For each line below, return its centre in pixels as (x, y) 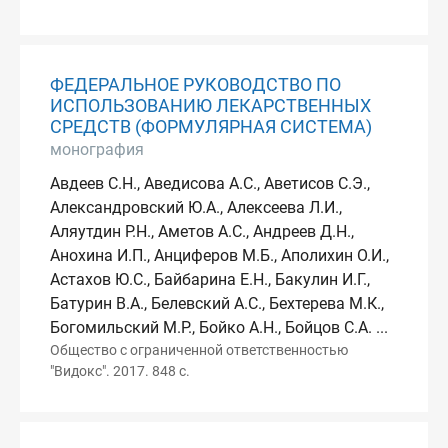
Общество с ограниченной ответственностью (199, 351)
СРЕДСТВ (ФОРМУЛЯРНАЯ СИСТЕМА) (211, 127)
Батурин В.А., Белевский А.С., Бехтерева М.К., (217, 304)
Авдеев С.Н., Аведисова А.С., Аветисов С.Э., (210, 184)
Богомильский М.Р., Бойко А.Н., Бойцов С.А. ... (219, 328)
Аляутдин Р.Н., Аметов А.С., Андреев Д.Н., (202, 232)
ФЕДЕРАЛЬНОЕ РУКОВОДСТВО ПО (195, 85)
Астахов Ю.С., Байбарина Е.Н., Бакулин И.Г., (210, 280)
